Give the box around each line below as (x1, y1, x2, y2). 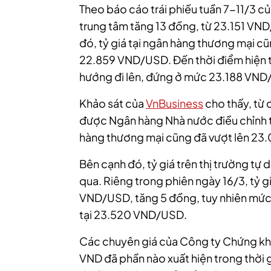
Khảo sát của (79, 96, 146, 110)
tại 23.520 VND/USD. (79, 207, 187, 221)
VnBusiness (146, 96, 203, 110)
